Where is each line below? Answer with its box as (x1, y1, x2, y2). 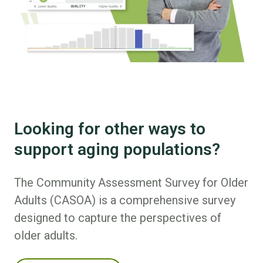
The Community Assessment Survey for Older (14, 176, 248, 190)
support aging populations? (14, 140, 220, 160)
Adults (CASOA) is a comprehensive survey (14, 193, 235, 208)
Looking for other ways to (14, 119, 205, 139)
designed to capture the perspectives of (14, 211, 221, 225)
